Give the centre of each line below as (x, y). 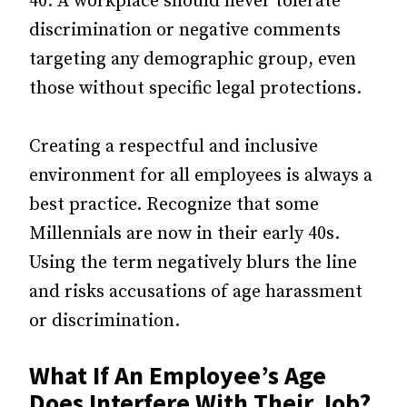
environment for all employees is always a (201, 176)
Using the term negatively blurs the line (193, 263)
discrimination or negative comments (185, 30)
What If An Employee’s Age (178, 375)
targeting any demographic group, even (193, 60)
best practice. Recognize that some (174, 205)
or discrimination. (104, 321)
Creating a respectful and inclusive (174, 147)
